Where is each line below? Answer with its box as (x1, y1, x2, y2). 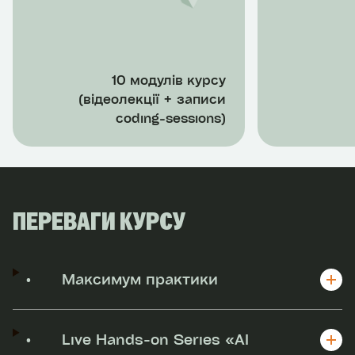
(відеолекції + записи (78, 90, 226, 107)
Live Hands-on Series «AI (62, 329, 250, 349)
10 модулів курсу (112, 71, 226, 88)
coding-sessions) (116, 109, 226, 126)
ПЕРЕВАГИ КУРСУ (13, 212, 185, 235)
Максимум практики (62, 269, 219, 288)
